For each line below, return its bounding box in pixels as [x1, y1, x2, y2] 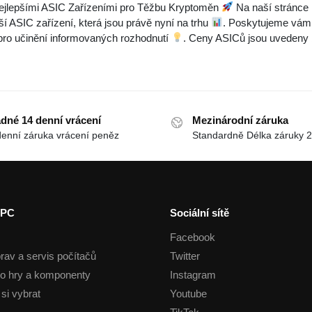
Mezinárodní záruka [192, 114, 288, 126]
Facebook [170, 231, 215, 243]
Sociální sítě [170, 207, 229, 219]
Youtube [170, 287, 207, 299]
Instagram [170, 268, 216, 281]
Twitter [170, 249, 200, 262]
